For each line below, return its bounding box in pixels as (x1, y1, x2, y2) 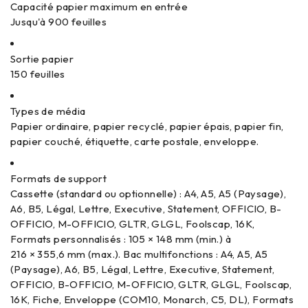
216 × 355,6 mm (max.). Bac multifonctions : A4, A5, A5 (10, 247, 268, 261)
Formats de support (10, 172, 107, 185)
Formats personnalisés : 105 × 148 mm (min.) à (10, 232, 231, 245)
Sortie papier (10, 52, 74, 65)
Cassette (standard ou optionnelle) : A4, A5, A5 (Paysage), (10, 187, 287, 200)
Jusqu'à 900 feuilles (10, 15, 107, 28)
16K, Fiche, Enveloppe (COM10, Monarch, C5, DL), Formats (10, 293, 294, 306)
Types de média (10, 104, 86, 118)
